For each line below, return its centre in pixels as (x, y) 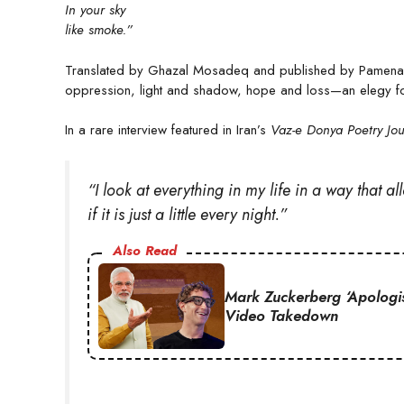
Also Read (145, 251)
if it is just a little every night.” (187, 214)
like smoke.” (99, 30)
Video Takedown (281, 315)
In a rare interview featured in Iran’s (168, 130)
